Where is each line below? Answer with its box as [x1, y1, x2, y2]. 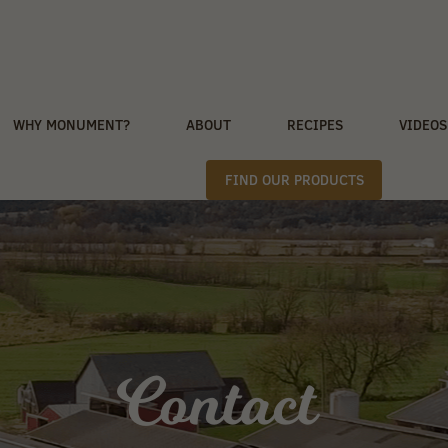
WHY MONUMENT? [13, 115, 131, 135]
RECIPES [287, 115, 344, 135]
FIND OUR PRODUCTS [224, 170, 364, 190]
